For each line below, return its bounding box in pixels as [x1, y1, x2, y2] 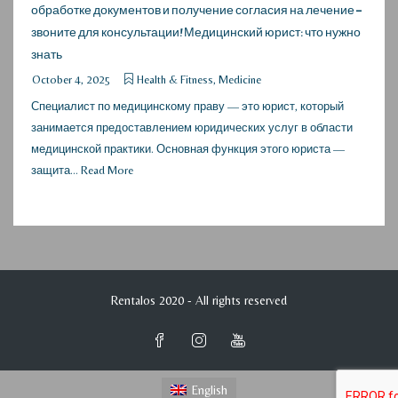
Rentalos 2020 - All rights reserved [111, 292, 287, 307]
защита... [31, 163, 81, 177]
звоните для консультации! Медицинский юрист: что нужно [31, 24, 361, 40]
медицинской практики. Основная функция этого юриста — [31, 141, 345, 155]
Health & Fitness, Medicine [137, 72, 261, 86]
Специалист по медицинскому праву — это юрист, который [31, 99, 344, 113]
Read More [81, 163, 133, 177]
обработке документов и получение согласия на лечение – [31, 2, 362, 18]
